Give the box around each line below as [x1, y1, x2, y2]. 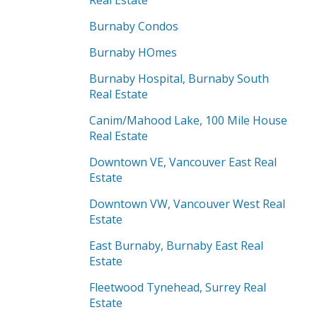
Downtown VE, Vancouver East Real [89, 154, 277, 170]
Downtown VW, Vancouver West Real [89, 196, 285, 212]
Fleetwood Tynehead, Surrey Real [89, 279, 266, 295]
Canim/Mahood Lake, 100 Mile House [89, 113, 287, 128]
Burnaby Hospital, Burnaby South [89, 71, 269, 86]
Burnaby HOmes [89, 45, 177, 60]
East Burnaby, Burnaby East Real [89, 238, 263, 253]
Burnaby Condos [89, 18, 178, 34]
